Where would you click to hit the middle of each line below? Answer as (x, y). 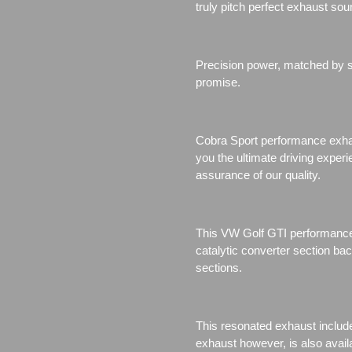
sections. (219, 267)
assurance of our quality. (258, 174)
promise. (218, 82)
